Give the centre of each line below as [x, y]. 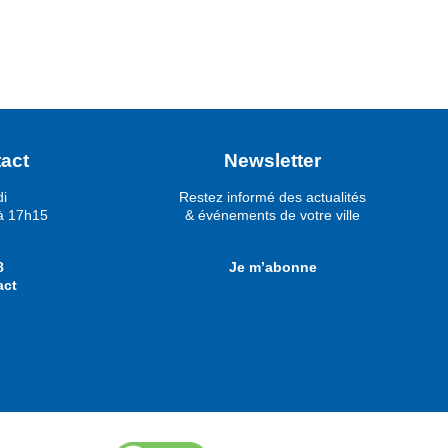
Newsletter [272, 160]
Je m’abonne [272, 267]
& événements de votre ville [272, 214]
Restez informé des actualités [272, 196]
